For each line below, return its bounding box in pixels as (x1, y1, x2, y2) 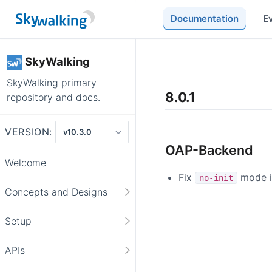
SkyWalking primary (7, 76, 97, 89)
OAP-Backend (165, 141, 253, 158)
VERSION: (5, 126, 53, 138)
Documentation (170, 12, 239, 24)
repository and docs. (7, 90, 100, 103)
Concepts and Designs (5, 185, 107, 198)
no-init (199, 172, 233, 183)
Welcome (5, 156, 46, 169)
